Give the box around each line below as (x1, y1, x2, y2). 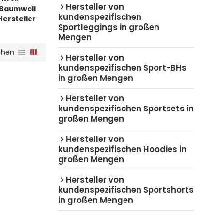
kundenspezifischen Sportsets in (58, 102, 194, 114)
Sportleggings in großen (58, 21, 159, 33)
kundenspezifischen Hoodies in (58, 143, 186, 155)
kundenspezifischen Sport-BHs (58, 62, 186, 74)
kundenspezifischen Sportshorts (58, 184, 194, 196)
